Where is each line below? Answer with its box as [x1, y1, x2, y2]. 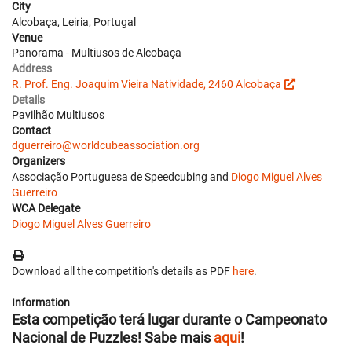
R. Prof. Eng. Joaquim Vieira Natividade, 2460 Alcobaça [12, 77, 281, 90]
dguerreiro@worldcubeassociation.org [12, 138, 200, 152]
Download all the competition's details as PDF [12, 264, 233, 277]
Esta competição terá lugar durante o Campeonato [12, 310, 327, 328]
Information [12, 295, 70, 309]
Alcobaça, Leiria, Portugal [12, 15, 136, 28]
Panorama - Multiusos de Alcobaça [12, 46, 181, 59]
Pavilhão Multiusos [12, 108, 104, 121]
